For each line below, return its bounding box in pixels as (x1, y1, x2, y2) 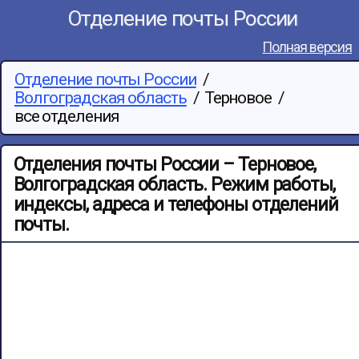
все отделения (14, 106, 119, 126)
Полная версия (262, 39, 353, 56)
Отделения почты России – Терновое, (13, 154, 317, 176)
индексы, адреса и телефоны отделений (13, 194, 338, 216)
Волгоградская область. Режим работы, (13, 174, 335, 196)
